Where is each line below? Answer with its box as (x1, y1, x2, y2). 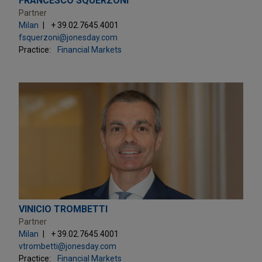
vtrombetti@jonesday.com (19, 241, 116, 251)
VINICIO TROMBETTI (19, 203, 108, 215)
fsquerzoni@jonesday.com (19, 32, 118, 42)
